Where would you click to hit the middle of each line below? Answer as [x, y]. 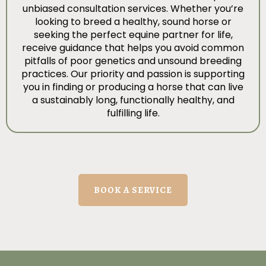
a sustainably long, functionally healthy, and [133, 100]
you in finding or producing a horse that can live [133, 87]
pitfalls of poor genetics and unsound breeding [133, 61]
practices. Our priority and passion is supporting [133, 74]
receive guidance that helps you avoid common [133, 48]
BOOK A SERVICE [133, 190]
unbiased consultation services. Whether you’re [133, 9]
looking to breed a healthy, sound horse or [133, 22]
